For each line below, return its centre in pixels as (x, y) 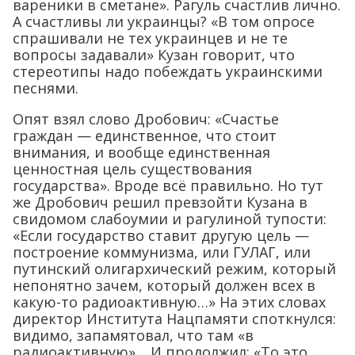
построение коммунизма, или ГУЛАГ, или (162, 252)
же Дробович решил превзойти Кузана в (160, 202)
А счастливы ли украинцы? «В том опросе (164, 21)
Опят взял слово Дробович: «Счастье (146, 118)
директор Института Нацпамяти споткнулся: (174, 318)
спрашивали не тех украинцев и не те (150, 38)
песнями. (46, 88)
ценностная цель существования (132, 168)
